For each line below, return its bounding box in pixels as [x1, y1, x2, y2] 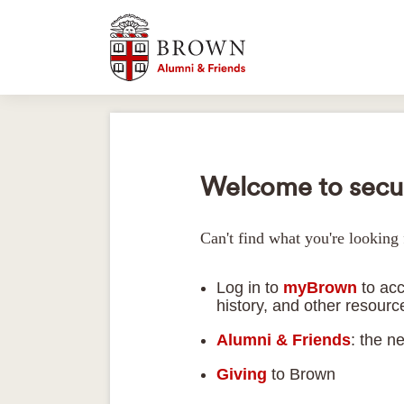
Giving [216, 365, 267, 384]
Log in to [216, 279, 283, 298]
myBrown [283, 279, 357, 298]
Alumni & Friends [216, 331, 351, 350]
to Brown [267, 365, 335, 384]
